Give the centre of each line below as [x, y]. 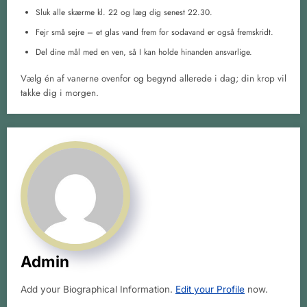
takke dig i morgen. [60, 93]
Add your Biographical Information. [98, 289]
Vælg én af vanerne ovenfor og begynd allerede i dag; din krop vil [153, 78]
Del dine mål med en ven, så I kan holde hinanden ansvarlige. [144, 52]
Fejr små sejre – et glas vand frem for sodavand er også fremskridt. [155, 32]
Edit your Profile [210, 289]
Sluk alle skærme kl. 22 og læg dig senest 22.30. [124, 12]
